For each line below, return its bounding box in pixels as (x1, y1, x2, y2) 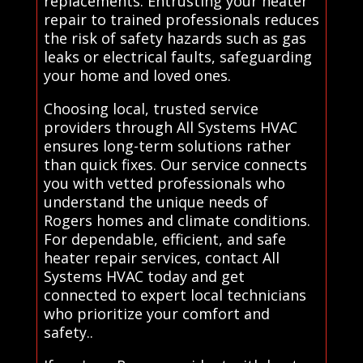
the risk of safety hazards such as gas (43, 28, 306, 49)
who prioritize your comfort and (43, 304, 270, 324)
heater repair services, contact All (43, 248, 280, 268)
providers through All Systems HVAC (43, 117, 297, 138)
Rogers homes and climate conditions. (43, 211, 310, 231)
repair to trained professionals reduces (43, 10, 319, 30)
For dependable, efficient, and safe (43, 229, 286, 250)
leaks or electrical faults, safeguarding (43, 47, 312, 67)
